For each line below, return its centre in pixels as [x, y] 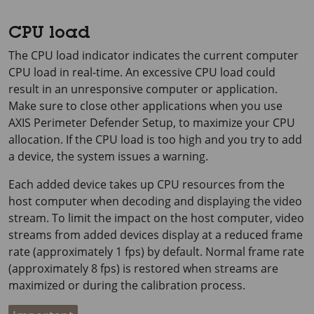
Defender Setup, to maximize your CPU [191, 122]
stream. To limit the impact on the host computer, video [156, 218]
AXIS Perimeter [48, 122]
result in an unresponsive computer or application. [143, 89]
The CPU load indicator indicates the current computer [153, 55]
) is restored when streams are [197, 268]
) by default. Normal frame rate [223, 251]
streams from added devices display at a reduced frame [156, 234]
